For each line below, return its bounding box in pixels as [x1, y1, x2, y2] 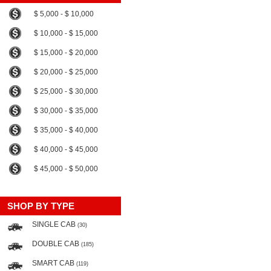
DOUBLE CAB [32, 240, 81, 248]
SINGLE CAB [32, 220, 77, 229]
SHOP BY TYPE [7, 201, 74, 211]
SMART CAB [32, 259, 76, 267]
